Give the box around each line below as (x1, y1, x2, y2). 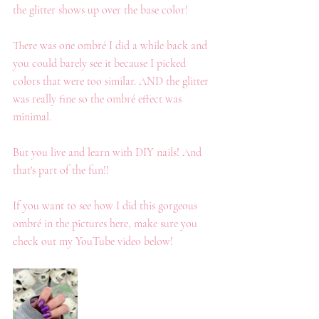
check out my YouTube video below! (13, 234, 173, 249)
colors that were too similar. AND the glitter (13, 74, 211, 88)
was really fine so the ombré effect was (13, 92, 184, 106)
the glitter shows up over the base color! (13, 3, 188, 17)
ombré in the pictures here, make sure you (13, 216, 200, 231)
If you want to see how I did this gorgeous (13, 199, 200, 213)
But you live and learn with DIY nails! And (13, 145, 204, 159)
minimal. (13, 110, 54, 124)
